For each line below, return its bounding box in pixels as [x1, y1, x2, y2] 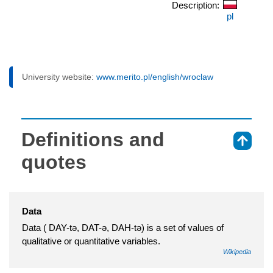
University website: [22, 72, 96, 82]
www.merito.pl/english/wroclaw [96, 72, 213, 82]
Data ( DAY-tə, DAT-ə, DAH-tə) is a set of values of [22, 222, 224, 233]
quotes [21, 151, 87, 174]
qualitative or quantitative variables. [22, 236, 160, 247]
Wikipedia [223, 248, 251, 256]
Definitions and [21, 129, 165, 151]
